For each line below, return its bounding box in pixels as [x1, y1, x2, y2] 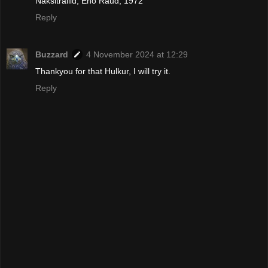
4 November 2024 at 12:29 [86, 50, 188, 60]
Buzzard [35, 50, 68, 60]
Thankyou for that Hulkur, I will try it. [35, 66, 170, 77]
